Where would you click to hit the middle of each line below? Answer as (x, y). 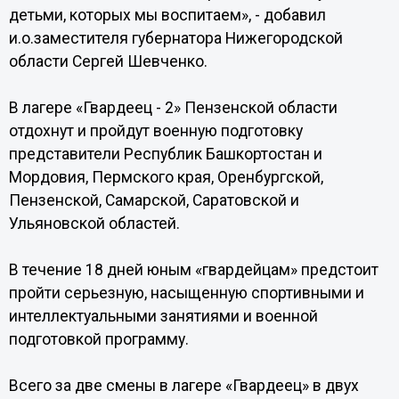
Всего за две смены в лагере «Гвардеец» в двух (183, 386)
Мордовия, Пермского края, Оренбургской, (166, 177)
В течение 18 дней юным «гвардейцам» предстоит (193, 270)
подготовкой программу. (98, 339)
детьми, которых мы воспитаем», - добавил (167, 15)
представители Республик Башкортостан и (165, 154)
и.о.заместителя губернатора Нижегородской (175, 38)
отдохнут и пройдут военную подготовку (155, 131)
